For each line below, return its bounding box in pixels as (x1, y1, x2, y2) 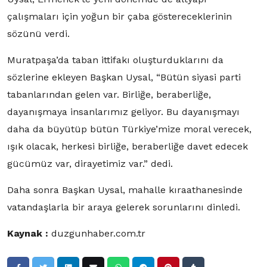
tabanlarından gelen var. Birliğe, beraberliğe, (7, 88, 211, 100)
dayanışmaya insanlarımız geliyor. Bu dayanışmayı (7, 105, 240, 117)
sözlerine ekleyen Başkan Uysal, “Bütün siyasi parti (7, 71, 241, 83)
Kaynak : (7, 227, 48, 239)
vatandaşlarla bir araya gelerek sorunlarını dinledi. (7, 201, 240, 213)
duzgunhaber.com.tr (48, 227, 145, 239)
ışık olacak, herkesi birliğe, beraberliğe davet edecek (7, 140, 248, 152)
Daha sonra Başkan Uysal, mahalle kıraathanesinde (7, 184, 243, 195)
